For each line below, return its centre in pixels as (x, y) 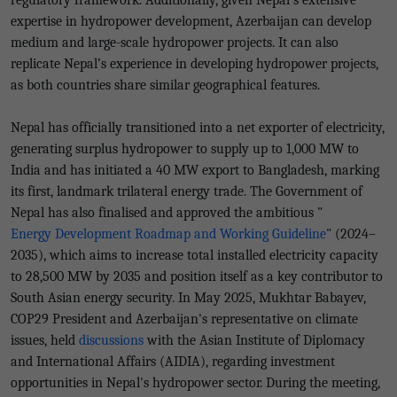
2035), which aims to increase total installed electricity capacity (195, 255)
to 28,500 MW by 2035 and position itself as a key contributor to (197, 276)
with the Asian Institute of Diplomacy (254, 340)
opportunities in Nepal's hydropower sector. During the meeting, (195, 383)
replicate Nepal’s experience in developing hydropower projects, (195, 64)
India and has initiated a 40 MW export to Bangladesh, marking (195, 170)
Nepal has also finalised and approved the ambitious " (167, 213)
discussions (111, 340)
